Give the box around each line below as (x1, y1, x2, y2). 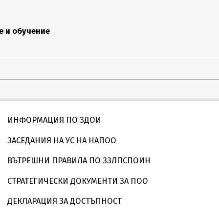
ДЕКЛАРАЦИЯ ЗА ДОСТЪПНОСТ (7, 197, 122, 206)
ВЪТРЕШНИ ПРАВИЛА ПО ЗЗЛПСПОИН (7, 156, 151, 165)
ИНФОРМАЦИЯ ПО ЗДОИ (7, 115, 101, 125)
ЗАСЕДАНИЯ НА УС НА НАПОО (7, 135, 116, 145)
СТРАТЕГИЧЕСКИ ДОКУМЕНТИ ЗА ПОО (7, 176, 148, 186)
